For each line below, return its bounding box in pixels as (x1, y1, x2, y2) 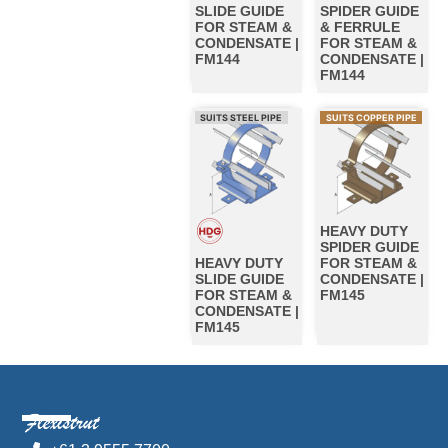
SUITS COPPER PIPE (325, 112, 417, 124)
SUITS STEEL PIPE (199, 112, 282, 124)
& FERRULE (320, 19, 401, 36)
